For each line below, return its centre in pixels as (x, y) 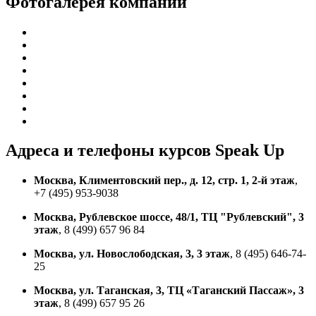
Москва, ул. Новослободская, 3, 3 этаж (132, 254)
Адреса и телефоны (80, 151)
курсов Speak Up (219, 151)
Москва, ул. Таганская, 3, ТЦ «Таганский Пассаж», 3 (169, 291)
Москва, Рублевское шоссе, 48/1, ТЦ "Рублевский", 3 (169, 217)
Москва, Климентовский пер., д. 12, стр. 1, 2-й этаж (164, 181)
